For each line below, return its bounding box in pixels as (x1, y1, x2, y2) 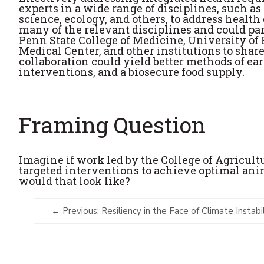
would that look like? (19, 174, 130, 189)
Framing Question (19, 110, 206, 140)
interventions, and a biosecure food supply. (19, 65, 245, 80)
